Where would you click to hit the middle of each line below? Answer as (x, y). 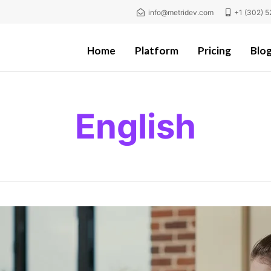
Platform (157, 51)
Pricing (214, 51)
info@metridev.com (181, 12)
